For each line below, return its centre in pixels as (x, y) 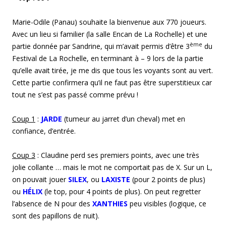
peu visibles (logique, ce (168, 203)
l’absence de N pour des (52, 203)
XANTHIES (110, 203)
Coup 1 (24, 119)
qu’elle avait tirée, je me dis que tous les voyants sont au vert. (112, 70)
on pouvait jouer (40, 179)
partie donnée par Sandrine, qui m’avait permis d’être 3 (101, 46)
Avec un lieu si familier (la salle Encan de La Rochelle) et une (110, 34)
